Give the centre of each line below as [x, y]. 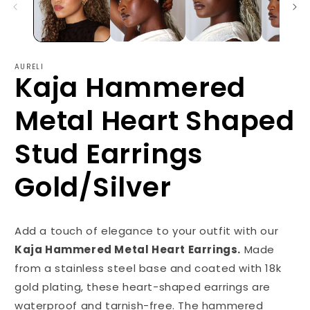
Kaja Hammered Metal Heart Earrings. [128, 250]
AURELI [29, 67]
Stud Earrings [109, 154]
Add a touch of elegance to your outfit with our [147, 231]
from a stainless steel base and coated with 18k [148, 268]
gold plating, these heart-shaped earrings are [143, 287]
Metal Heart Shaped [155, 121]
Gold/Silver [93, 188]
